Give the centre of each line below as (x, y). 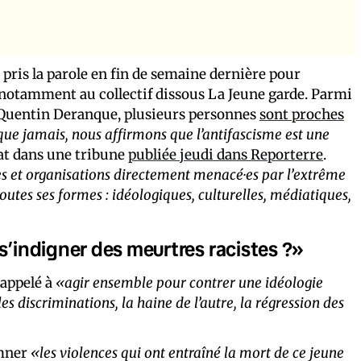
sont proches (302, 114)
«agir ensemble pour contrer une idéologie (189, 282)
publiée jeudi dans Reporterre (226, 154)
